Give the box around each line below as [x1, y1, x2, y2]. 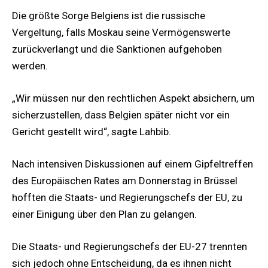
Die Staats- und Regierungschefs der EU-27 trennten [12, 240, 247, 253]
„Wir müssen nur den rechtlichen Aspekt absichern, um [12, 92, 255, 104]
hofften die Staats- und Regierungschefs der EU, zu [12, 191, 242, 204]
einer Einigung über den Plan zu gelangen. [12, 208, 197, 221]
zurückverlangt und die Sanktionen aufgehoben [12, 42, 222, 55]
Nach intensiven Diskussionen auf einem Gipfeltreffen [12, 158, 253, 170]
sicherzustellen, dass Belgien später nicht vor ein [12, 108, 230, 121]
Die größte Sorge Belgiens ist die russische [12, 9, 205, 22]
